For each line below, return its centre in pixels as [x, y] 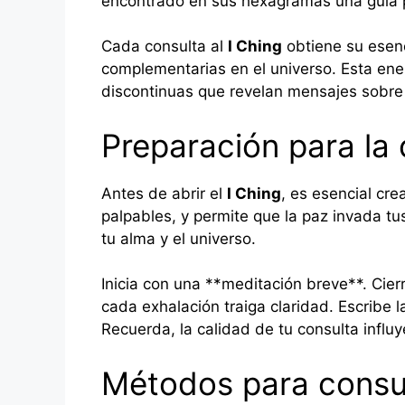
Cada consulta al [165, 47]
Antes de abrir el [164, 193]
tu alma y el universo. [179, 238]
